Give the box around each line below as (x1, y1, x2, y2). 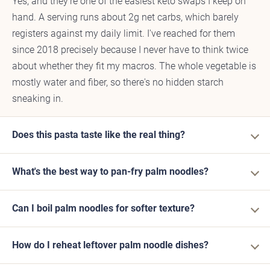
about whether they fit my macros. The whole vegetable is (12, 60, 256, 72)
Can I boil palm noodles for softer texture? (12, 202, 195, 215)
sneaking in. (12, 93, 63, 105)
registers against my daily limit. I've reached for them (12, 28, 235, 40)
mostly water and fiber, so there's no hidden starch (12, 77, 224, 89)
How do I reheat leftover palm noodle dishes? (12, 239, 209, 251)
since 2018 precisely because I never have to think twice (12, 44, 248, 56)
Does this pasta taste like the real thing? (12, 129, 185, 141)
